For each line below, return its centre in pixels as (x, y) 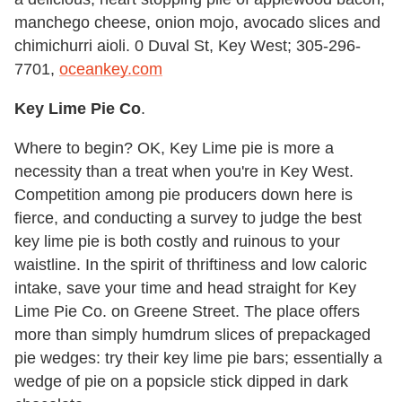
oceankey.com (111, 70)
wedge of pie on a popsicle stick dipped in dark (181, 382)
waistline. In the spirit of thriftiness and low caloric (191, 265)
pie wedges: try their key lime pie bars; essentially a (198, 358)
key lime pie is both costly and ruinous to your (177, 242)
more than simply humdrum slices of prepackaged (192, 335)
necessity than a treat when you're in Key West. (184, 172)
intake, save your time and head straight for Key (185, 288)
